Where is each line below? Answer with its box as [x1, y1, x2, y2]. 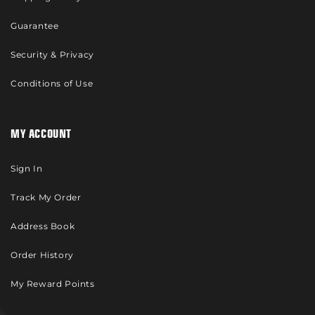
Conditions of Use [11, 78, 94, 89]
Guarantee [11, 20, 59, 31]
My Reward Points [11, 278, 95, 289]
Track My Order [11, 192, 82, 202]
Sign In [11, 163, 43, 174]
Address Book [11, 221, 75, 231]
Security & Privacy [11, 49, 94, 60]
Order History [11, 250, 74, 260]
